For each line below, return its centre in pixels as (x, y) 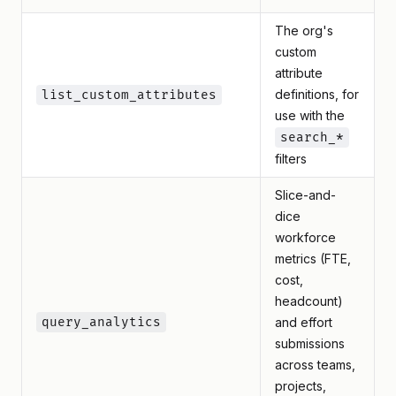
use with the (310, 115)
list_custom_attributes (129, 95)
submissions (310, 343)
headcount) (309, 301)
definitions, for (317, 94)
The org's (304, 30)
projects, (301, 386)
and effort (304, 322)
